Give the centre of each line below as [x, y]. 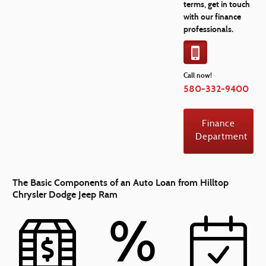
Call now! [198, 75]
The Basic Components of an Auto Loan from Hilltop [121, 182]
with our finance [213, 17]
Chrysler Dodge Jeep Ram [65, 194]
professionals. [209, 29]
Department [221, 137]
